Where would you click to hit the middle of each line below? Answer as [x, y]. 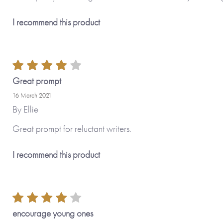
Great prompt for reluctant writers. [72, 128]
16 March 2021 [32, 95]
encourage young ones [53, 213]
